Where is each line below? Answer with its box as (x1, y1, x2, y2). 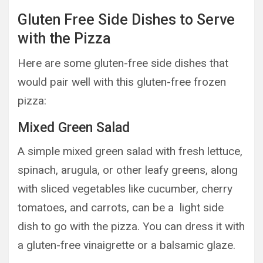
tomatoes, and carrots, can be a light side (18, 200, 224, 214)
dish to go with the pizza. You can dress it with (18, 219, 245, 233)
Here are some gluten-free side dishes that (18, 56, 228, 70)
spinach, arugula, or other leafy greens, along (18, 163, 238, 177)
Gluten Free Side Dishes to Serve (18, 11, 235, 28)
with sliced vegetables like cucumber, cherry (18, 181, 232, 195)
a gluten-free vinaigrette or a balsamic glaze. (18, 238, 235, 252)
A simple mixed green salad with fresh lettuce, (18, 144, 242, 158)
